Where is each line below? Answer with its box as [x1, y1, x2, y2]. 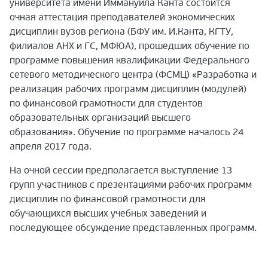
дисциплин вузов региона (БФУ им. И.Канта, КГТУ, [10, 26, 233, 38]
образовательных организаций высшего [10, 112, 191, 124]
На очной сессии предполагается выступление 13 [10, 165, 232, 177]
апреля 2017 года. [10, 141, 92, 153]
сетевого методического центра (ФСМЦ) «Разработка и [10, 69, 257, 81]
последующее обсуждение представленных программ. [10, 222, 257, 234]
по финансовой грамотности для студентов [10, 98, 203, 110]
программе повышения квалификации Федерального [10, 54, 249, 67]
